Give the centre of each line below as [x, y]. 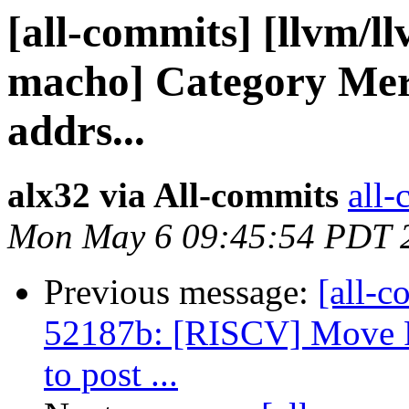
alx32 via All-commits [173, 195]
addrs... [76, 131]
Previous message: [181, 292]
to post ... [111, 374]
